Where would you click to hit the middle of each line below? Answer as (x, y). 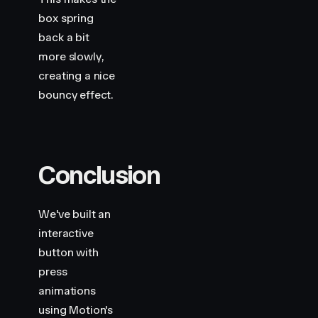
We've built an (75, 214)
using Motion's (76, 310)
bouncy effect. (76, 95)
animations (67, 291)
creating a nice (77, 76)
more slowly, (71, 56)
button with (68, 252)
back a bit (64, 37)
